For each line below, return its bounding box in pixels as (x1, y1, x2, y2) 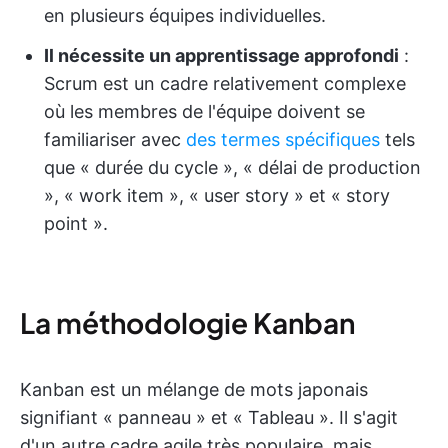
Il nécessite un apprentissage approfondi (44, 45, 399, 66)
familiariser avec (44, 129, 186, 150)
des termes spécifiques (186, 129, 380, 150)
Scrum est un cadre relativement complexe (44, 73, 406, 94)
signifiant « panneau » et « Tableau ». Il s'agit (20, 407, 398, 428)
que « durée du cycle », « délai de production (44, 157, 421, 178)
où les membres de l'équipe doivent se (44, 101, 365, 122)
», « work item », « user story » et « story (44, 185, 390, 206)
